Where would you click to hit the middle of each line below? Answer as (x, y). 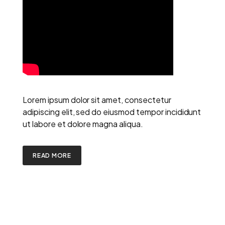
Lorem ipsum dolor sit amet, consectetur (97, 99)
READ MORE (52, 155)
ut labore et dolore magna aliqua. (83, 124)
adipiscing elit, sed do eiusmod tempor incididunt (112, 111)
